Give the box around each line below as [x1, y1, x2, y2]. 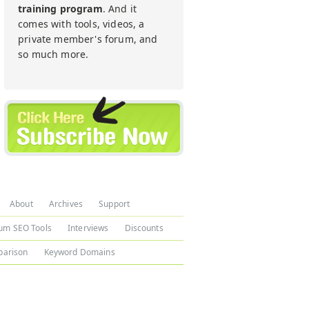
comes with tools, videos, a [18, 17, 145, 30]
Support [99, 198, 130, 210]
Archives [48, 198, 83, 210]
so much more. [18, 48, 89, 61]
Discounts [124, 222, 163, 234]
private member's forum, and [18, 32, 158, 46]
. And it [102, 2, 137, 15]
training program [18, 2, 103, 15]
